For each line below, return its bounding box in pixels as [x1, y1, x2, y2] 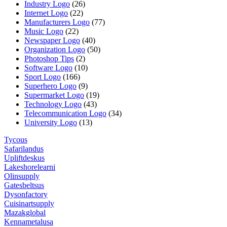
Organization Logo [24, 45, 85, 54]
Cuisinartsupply [4, 199, 54, 208]
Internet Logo [24, 9, 68, 18]
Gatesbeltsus [4, 181, 44, 190]
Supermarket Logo [24, 91, 84, 100]
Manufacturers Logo [24, 18, 90, 27]
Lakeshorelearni [4, 163, 55, 172]
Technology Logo [24, 100, 82, 109]
